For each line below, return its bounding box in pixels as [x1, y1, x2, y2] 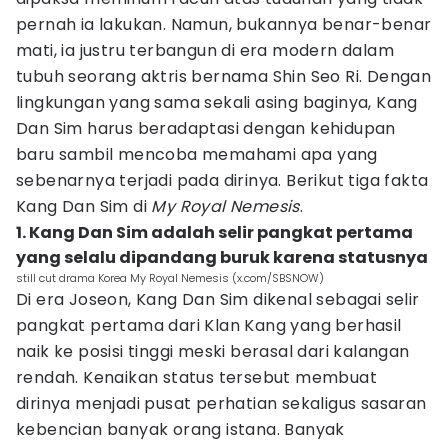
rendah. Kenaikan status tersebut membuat [16, 366, 377, 389]
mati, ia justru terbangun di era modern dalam [16, 39, 394, 62]
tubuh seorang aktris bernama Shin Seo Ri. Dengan [16, 65, 432, 88]
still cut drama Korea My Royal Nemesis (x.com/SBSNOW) [16, 270, 324, 286]
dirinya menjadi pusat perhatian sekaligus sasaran [16, 392, 427, 415]
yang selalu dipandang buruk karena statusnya [16, 246, 428, 269]
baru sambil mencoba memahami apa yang [16, 143, 378, 166]
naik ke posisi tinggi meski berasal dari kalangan [16, 340, 410, 363]
